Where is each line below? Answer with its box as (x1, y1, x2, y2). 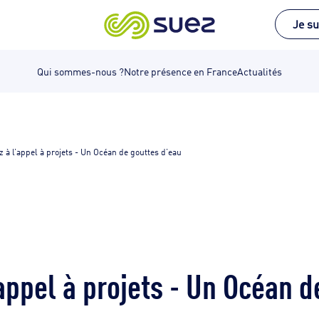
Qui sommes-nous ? (37, 64, 124, 78)
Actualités (237, 64, 282, 78)
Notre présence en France (124, 64, 237, 78)
